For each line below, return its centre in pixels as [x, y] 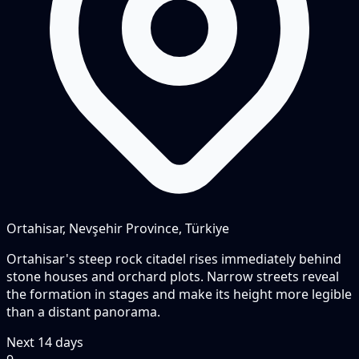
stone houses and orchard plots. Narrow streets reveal [173, 276]
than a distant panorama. [83, 311]
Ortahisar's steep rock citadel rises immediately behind [174, 258]
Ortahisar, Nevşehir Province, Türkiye [118, 228]
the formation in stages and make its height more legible [179, 294]
